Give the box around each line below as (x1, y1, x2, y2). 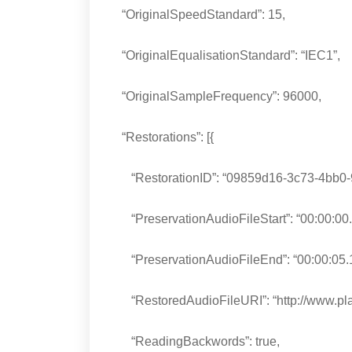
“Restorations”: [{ (109, 130, 214, 145)
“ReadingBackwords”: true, (109, 335, 280, 349)
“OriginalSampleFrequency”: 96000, (109, 90, 321, 104)
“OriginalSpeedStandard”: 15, (109, 8, 285, 22)
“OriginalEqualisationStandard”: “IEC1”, (109, 49, 340, 63)
